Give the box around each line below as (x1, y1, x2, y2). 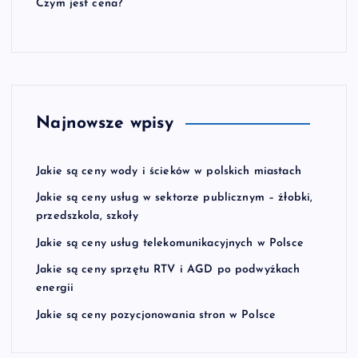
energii (36, 282, 74, 295)
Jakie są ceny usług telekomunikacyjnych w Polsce (36, 237, 304, 249)
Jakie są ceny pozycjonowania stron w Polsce (36, 308, 276, 321)
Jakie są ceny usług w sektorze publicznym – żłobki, (36, 192, 313, 205)
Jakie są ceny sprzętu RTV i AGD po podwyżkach (36, 264, 300, 276)
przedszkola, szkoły (36, 210, 138, 223)
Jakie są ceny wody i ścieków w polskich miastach (36, 165, 301, 177)
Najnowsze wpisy (36, 114, 173, 132)
